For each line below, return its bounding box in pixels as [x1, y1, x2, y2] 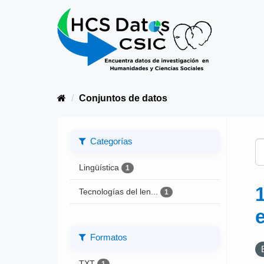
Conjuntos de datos [79, 93, 167, 103]
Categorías [87, 136, 133, 146]
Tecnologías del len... [78, 187, 158, 197]
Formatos [87, 232, 127, 242]
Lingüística [78, 162, 119, 172]
